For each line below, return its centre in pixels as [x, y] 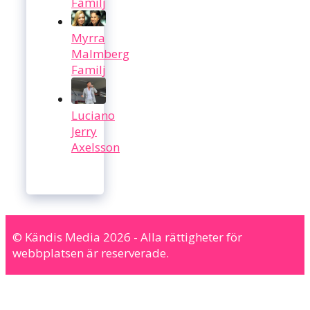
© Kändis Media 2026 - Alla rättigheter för [127, 237]
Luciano [93, 115]
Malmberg [100, 53]
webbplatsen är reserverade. [91, 253]
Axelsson [95, 147]
